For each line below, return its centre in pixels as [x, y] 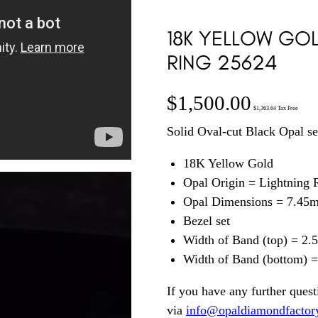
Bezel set [206, 221]
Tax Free [287, 109]
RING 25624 [222, 62]
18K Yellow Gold [228, 164]
